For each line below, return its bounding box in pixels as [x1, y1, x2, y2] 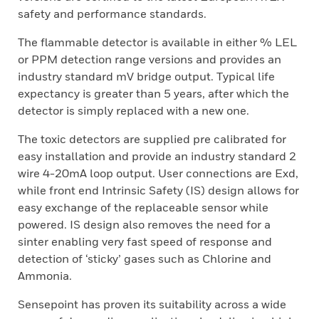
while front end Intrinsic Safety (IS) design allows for [18, 183, 299, 197]
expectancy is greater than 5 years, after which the [18, 86, 289, 100]
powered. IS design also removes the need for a [18, 217, 271, 231]
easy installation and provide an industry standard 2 [18, 149, 296, 163]
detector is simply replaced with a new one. [18, 103, 249, 117]
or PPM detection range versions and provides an [18, 52, 281, 66]
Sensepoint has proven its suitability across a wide [18, 297, 286, 311]
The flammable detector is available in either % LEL [18, 35, 297, 49]
